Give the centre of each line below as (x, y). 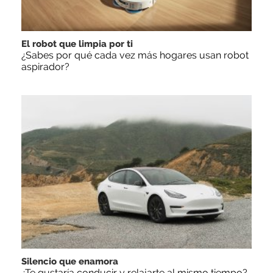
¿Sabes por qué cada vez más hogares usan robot (135, 55)
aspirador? (45, 67)
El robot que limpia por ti (77, 44)
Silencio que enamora (70, 262)
